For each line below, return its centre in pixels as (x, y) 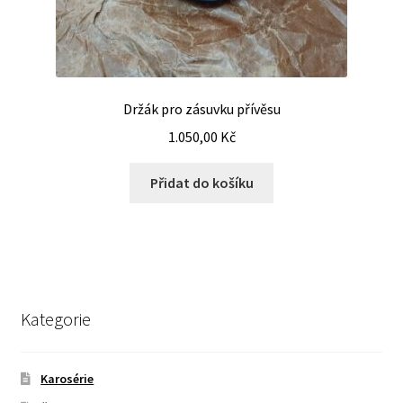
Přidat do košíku (201, 182)
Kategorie (55, 319)
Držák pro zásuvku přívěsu (201, 109)
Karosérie (67, 378)
